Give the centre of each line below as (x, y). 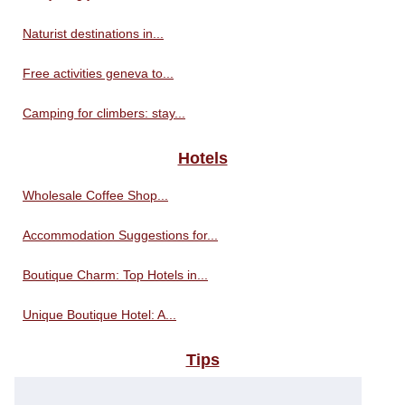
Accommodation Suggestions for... (120, 235)
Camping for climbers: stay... (104, 113)
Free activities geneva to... (98, 73)
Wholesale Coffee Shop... (95, 195)
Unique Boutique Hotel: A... (99, 314)
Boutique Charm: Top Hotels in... (115, 274)
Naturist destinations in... (93, 33)
